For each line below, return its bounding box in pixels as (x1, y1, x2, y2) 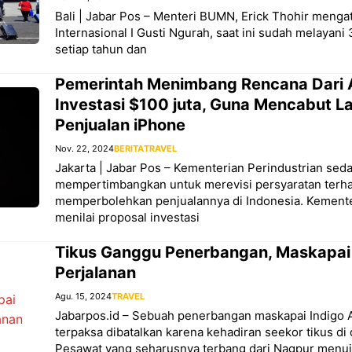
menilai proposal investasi (55, 210, 200, 225)
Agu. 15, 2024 (55, 291, 112, 302)
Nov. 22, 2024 (55, 143, 114, 155)
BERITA (114, 143, 144, 155)
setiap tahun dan (55, 42, 147, 57)
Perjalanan (55, 263, 136, 283)
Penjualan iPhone (55, 115, 185, 135)
